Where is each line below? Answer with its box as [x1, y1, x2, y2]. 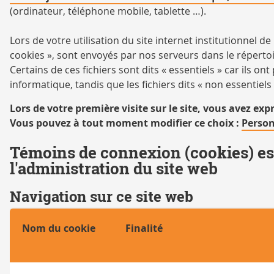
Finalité [125, 221, 163, 235]
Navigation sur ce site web [10, 186, 193, 207]
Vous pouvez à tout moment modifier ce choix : [10, 116, 242, 130]
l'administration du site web [10, 157, 218, 179]
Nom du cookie [22, 221, 95, 235]
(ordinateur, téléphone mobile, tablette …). [10, 4, 206, 18]
